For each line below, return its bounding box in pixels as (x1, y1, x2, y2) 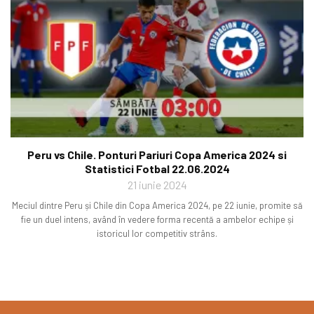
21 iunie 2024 (127, 178, 187, 192)
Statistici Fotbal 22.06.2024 (84, 162, 230, 176)
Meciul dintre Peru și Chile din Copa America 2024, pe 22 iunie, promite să (11, 200, 303, 212)
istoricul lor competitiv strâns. (97, 228, 217, 240)
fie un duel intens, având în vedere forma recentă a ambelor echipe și (20, 214, 294, 226)
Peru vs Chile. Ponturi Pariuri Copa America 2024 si (27, 148, 287, 162)
